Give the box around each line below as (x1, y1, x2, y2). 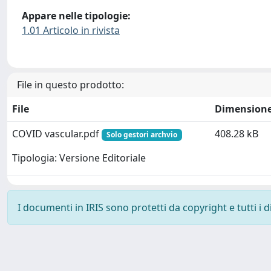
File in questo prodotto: (17, 77, 124, 91)
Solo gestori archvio (106, 129, 177, 140)
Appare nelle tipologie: (22, 9, 131, 23)
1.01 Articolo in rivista (22, 24, 120, 38)
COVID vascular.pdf (12, 126, 102, 140)
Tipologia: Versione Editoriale (12, 151, 146, 165)
